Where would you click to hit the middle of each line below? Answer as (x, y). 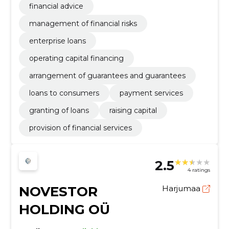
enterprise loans (57, 41)
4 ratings (199, 170)
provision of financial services (80, 128)
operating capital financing (76, 59)
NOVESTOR (58, 192)
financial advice (56, 6)
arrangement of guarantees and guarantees (107, 76)
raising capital (133, 111)
